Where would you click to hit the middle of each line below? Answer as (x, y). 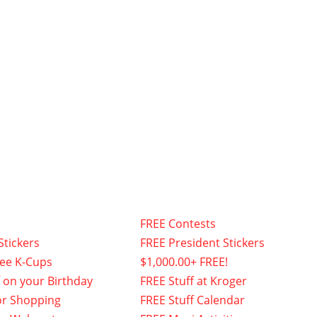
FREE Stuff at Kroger (193, 281)
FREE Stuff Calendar (192, 300)
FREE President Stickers (202, 242)
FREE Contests (178, 223)
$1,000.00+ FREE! (184, 261)
